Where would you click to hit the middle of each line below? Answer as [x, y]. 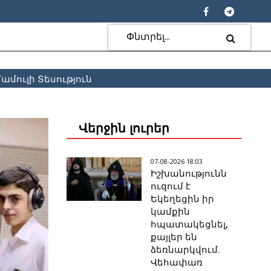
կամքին [171, 212]
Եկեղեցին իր [183, 199]
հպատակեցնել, [190, 225]
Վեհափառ [177, 263]
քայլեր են [174, 237]
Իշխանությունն [189, 174]
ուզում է [171, 187]
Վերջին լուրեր [124, 129]
